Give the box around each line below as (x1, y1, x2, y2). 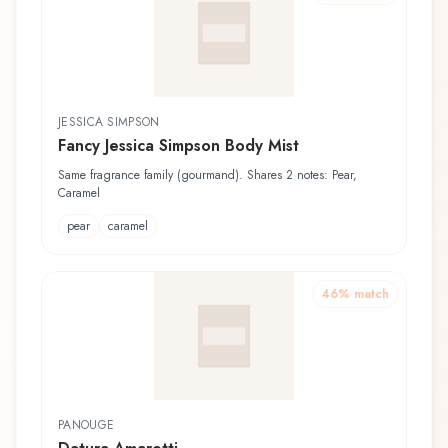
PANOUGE (58, 415, 115, 434)
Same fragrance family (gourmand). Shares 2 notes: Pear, (58, 165, 357, 184)
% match (338, 284, 389, 303)
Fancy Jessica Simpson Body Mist (58, 133, 299, 157)
